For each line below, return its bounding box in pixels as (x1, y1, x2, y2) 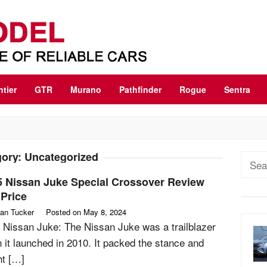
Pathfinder (119, 83, 162, 95)
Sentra (224, 83, 250, 95)
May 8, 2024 (83, 206, 126, 218)
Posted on (46, 206, 83, 218)
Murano (70, 83, 101, 95)
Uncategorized (24, 149, 98, 164)
